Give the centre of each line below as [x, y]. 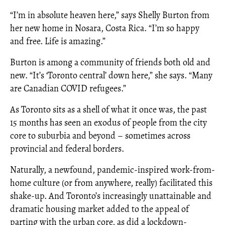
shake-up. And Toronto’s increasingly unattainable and [111, 196]
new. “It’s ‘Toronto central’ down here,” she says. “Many [111, 75]
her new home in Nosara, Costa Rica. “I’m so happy [105, 28]
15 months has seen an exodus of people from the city [108, 123]
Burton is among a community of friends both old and [110, 62]
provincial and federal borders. [67, 149]
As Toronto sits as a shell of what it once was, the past [108, 109]
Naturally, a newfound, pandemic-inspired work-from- [113, 170]
